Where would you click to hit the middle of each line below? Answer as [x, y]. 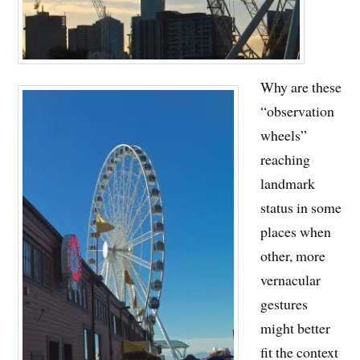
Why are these [301, 87]
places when [296, 232]
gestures [284, 304]
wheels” [284, 135]
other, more [293, 256]
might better [296, 328]
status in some [301, 208]
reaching [286, 160]
